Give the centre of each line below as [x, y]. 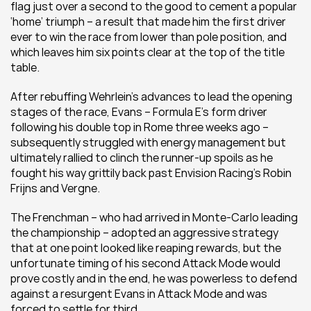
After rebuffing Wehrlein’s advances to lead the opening [151, 96]
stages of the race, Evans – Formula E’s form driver [139, 112]
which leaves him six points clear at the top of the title [148, 52]
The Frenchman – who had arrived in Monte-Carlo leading [154, 217]
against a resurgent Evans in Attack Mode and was [139, 294]
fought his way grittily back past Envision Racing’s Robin [151, 173]
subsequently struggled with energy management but [148, 142]
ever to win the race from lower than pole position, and [149, 37]
